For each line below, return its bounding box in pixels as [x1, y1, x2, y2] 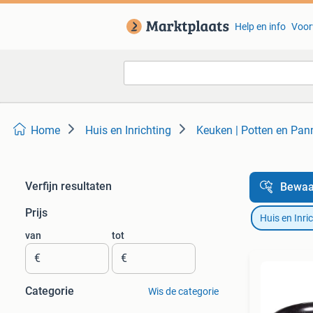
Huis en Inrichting [85, 124, 171, 137]
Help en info [234, 21, 286, 32]
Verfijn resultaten [25, 180, 112, 193]
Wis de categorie [147, 286, 219, 297]
